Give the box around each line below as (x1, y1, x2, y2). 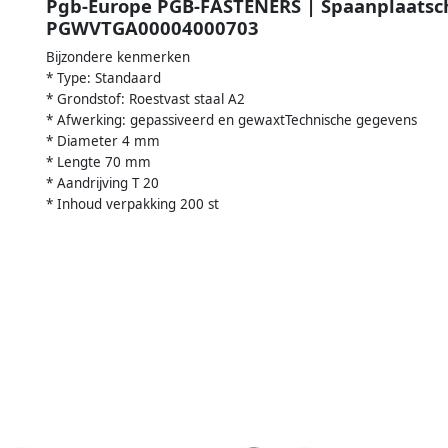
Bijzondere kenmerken (46, 48, 190, 67)
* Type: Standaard (46, 69, 161, 88)
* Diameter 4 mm (46, 132, 160, 151)
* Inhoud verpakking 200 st (46, 195, 219, 214)
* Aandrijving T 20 (46, 174, 159, 193)
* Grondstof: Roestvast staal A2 (46, 90, 245, 109)
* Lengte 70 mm (46, 153, 151, 172)
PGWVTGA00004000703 (46, 15, 259, 41)
